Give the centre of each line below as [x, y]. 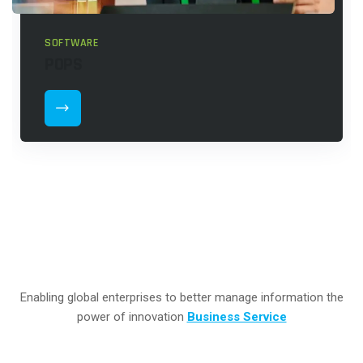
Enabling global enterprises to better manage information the [181, 298]
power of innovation [132, 317]
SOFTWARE [71, 43]
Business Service [237, 317]
